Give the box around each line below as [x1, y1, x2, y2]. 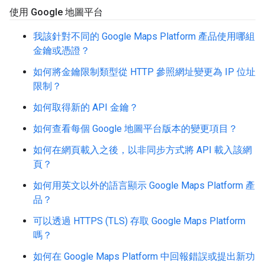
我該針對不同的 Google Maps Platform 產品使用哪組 [33, 31, 255, 42]
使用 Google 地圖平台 [9, 7, 103, 18]
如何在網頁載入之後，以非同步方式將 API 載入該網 [33, 144, 252, 156]
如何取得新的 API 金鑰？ [33, 102, 138, 113]
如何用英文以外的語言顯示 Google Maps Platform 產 [33, 180, 255, 191]
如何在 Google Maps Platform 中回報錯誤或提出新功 [33, 251, 255, 262]
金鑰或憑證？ [33, 45, 90, 56]
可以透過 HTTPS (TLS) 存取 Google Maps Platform [33, 215, 245, 227]
